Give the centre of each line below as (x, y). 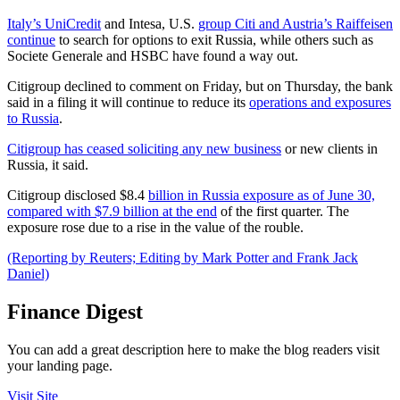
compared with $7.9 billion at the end (112, 212)
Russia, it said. (48, 165)
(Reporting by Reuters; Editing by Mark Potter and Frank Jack (183, 258)
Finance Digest (75, 312)
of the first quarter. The (283, 212)
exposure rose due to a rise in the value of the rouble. (155, 228)
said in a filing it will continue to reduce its (128, 103)
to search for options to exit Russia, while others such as (214, 40)
